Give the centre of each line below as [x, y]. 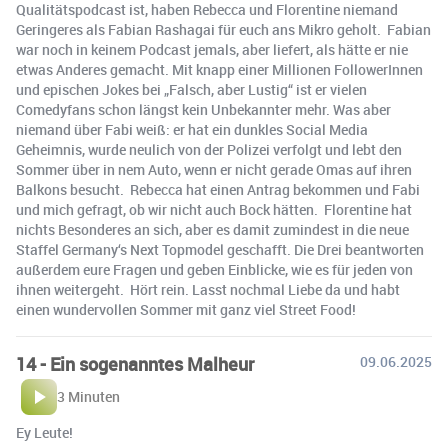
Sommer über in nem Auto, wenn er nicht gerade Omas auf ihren [214, 170]
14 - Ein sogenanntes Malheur [135, 364]
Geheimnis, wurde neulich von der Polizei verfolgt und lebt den [209, 150]
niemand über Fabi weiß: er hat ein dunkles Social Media [192, 130]
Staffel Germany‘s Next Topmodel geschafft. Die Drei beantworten [220, 250]
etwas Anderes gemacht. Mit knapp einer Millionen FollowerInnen [219, 70]
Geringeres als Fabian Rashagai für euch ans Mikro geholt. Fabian [223, 30]
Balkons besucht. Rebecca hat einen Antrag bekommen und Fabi [218, 190]
